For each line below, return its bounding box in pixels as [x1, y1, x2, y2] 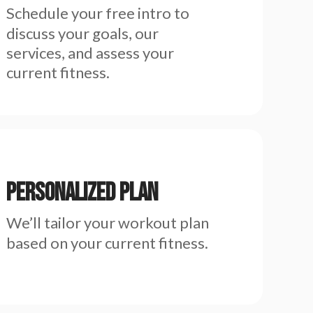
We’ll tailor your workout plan [6, 213, 209, 233]
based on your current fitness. [6, 233, 208, 253]
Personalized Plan [6, 178, 158, 209]
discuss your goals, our [6, 24, 159, 43]
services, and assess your [6, 43, 174, 63]
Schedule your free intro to [6, 3, 189, 23]
